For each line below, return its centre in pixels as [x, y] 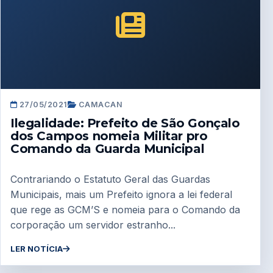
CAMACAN [100, 105]
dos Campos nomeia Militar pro [109, 136]
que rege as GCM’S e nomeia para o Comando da [125, 210]
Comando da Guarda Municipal [108, 149]
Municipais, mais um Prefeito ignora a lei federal [121, 195]
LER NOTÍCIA [37, 249]
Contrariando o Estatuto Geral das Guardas [110, 179]
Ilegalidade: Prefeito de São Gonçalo [125, 123]
